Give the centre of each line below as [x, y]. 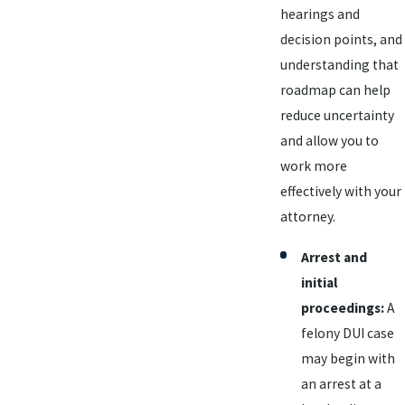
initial [320, 282]
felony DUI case [348, 333]
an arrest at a [341, 383]
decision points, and [341, 39]
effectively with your [340, 191]
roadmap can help [335, 89]
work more [313, 165]
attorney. [307, 216]
